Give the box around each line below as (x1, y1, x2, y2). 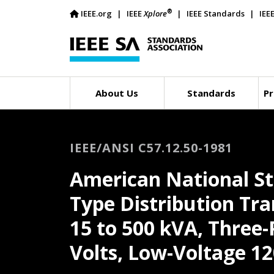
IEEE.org (81, 8, 112, 19)
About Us (95, 87, 139, 99)
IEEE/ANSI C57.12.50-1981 (70, 139, 232, 156)
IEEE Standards (187, 8, 245, 19)
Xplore (144, 8, 167, 19)
